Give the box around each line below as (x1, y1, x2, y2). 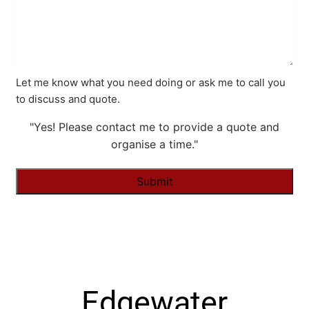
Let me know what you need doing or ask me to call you (16, 76, 286, 90)
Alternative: (16, 212, 76, 227)
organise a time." (110, 137, 198, 152)
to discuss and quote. (16, 92, 121, 106)
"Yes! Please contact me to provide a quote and (29, 120, 279, 134)
